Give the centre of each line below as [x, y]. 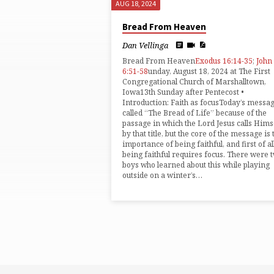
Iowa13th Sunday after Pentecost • [183, 92]
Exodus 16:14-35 [224, 61]
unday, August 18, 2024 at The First [209, 72]
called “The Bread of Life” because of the [194, 113]
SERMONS [113, 26]
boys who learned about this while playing [196, 165]
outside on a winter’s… [162, 176]
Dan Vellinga [145, 45]
